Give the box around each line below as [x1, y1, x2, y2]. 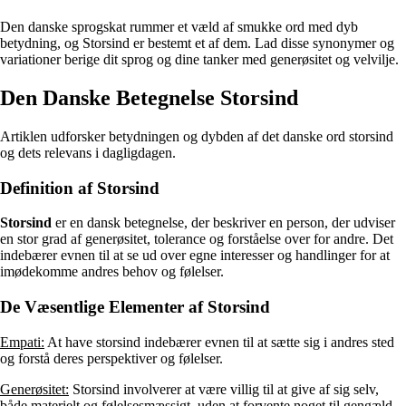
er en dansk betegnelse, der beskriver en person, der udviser [52, 215, 395, 231]
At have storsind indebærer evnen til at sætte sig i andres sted [44, 333, 394, 350]
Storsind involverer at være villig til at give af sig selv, [69, 381, 379, 397]
